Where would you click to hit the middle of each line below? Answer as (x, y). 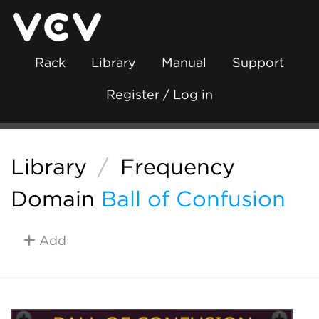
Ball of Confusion (193, 199)
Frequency (177, 167)
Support (258, 62)
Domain (53, 199)
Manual (184, 62)
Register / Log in (159, 94)
